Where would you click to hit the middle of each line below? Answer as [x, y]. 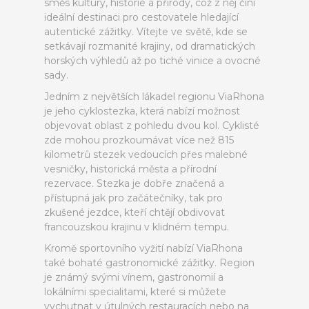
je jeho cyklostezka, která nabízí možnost [142, 111]
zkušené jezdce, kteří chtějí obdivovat [134, 212]
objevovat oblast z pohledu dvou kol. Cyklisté [152, 126]
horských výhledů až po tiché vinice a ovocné [152, 61]
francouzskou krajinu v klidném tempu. [137, 227]
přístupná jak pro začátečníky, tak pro [133, 198]
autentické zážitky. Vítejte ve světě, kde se [146, 32]
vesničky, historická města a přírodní [130, 169]
